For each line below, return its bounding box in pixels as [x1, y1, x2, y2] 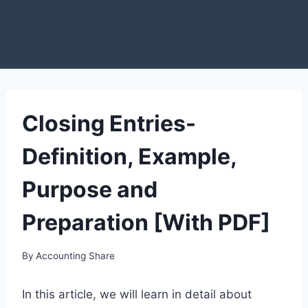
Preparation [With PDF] [22, 209, 270, 236]
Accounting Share [36, 250, 115, 261]
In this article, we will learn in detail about [22, 287, 252, 301]
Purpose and [22, 176, 157, 203]
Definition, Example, [22, 143, 236, 170]
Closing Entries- [22, 110, 196, 137]
